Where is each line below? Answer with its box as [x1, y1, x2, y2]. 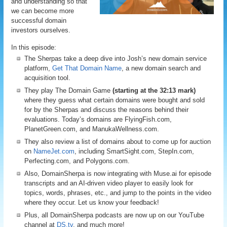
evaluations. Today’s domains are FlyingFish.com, [24, 116, 172, 123]
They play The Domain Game [24, 87, 113, 94]
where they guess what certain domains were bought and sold [24, 96, 205, 104]
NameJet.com [33, 147, 75, 155]
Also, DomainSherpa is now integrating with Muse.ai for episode [24, 170, 212, 177]
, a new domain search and [122, 64, 201, 72]
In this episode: [11, 44, 57, 51]
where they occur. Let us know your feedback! [24, 199, 160, 206]
